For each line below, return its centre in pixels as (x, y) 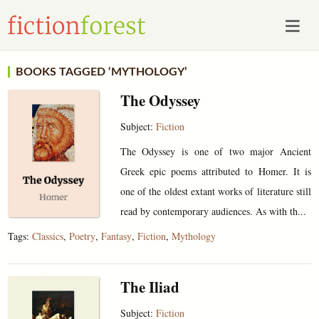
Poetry (83, 236)
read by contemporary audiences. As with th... (213, 211)
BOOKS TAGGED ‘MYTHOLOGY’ (102, 72)
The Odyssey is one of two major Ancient (215, 151)
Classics (48, 236)
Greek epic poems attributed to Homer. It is (215, 171)
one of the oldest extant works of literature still (215, 191)
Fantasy (117, 236)
